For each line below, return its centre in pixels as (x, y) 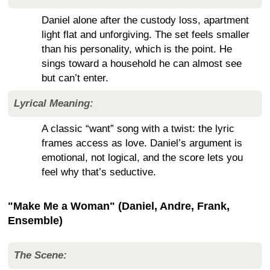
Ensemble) (35, 220)
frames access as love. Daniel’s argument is (142, 143)
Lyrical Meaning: (54, 103)
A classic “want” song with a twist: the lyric (138, 128)
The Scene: (40, 255)
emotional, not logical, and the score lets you (142, 157)
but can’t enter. (75, 78)
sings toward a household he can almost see (142, 63)
